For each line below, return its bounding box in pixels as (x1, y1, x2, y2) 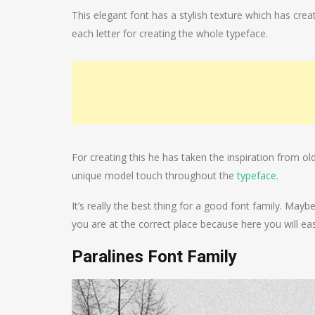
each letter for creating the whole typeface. (72, 26, 268, 40)
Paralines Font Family (72, 246, 237, 266)
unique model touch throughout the (72, 168, 237, 182)
